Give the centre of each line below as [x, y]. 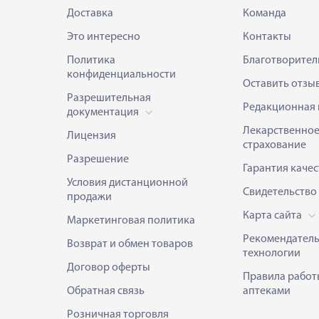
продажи [89, 197]
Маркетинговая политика [131, 220]
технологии [271, 253]
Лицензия [91, 136]
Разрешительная [109, 98]
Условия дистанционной [127, 183]
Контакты [267, 37]
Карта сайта [273, 215]
